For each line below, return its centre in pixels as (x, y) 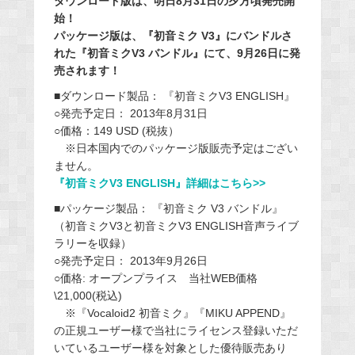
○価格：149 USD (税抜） (116, 131)
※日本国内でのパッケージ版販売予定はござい (176, 149)
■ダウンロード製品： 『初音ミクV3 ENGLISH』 (174, 96)
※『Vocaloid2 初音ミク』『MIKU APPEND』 (172, 313)
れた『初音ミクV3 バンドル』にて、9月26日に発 (177, 53)
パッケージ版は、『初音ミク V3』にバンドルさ (173, 36)
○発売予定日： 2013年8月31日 (130, 114)
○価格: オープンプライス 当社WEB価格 (155, 279)
